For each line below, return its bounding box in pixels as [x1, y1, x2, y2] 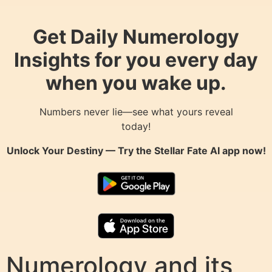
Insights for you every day [14, 47, 258, 72]
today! [121, 120, 151, 132]
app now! [219, 144, 266, 157]
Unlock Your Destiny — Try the [6, 144, 154, 157]
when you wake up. [46, 70, 226, 95]
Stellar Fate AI [154, 144, 220, 157]
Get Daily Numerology [33, 24, 239, 49]
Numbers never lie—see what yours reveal [39, 105, 233, 118]
